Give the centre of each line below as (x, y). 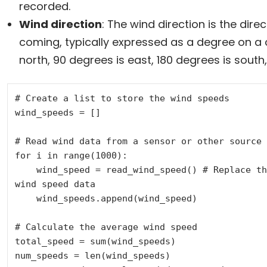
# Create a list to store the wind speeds (122, 98)
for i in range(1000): (71, 155)
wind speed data (55, 184)
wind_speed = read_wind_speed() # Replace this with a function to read (25, 170)
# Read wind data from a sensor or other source (138, 141)
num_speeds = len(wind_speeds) (92, 255)
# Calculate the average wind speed (106, 227)
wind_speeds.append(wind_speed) (25, 198)
